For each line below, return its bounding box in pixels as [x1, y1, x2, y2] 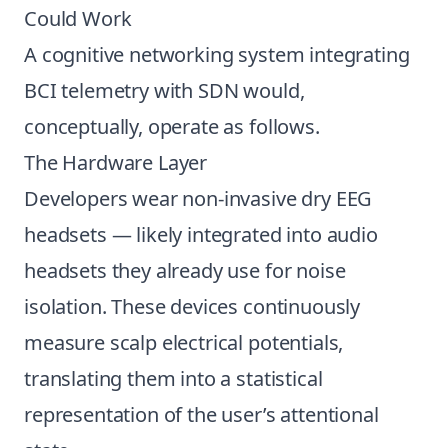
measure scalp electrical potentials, [24, 329, 344, 356]
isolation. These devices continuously [24, 293, 361, 320]
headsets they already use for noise [24, 257, 346, 284]
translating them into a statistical [24, 365, 323, 392]
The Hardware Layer [24, 149, 208, 176]
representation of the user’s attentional [24, 401, 379, 428]
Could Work [24, 5, 132, 32]
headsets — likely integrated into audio [24, 221, 378, 248]
